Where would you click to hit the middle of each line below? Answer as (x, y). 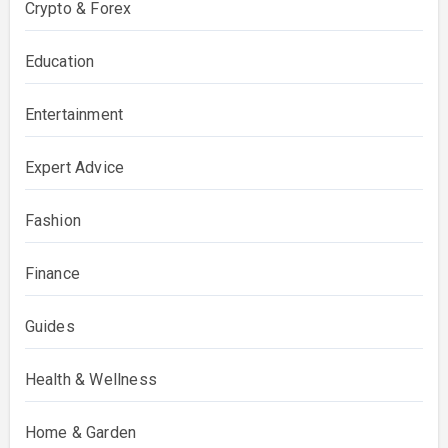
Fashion (52, 221)
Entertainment (74, 115)
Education (59, 62)
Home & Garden (80, 433)
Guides (49, 327)
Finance (52, 274)
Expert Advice (74, 168)
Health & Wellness (90, 380)
